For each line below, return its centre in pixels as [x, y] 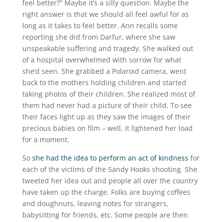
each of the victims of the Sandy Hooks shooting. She [110, 169]
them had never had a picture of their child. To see [107, 105]
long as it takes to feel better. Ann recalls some [100, 26]
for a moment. [46, 139]
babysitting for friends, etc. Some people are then [105, 215]
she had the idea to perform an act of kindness [109, 158]
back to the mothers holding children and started [104, 83]
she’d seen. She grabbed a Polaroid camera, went [104, 71]
